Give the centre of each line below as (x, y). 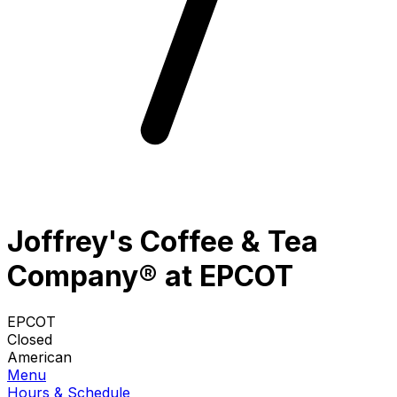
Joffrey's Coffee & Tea (163, 242)
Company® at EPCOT (150, 276)
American (39, 357)
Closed (30, 339)
